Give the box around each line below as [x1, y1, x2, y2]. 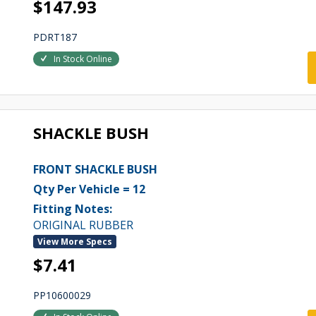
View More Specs [37, 236, 112, 248]
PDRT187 [32, 30, 77, 44]
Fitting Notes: [32, 201, 112, 217]
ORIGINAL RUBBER [32, 217, 133, 233]
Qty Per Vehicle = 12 [32, 181, 145, 197]
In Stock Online [53, 53, 112, 65]
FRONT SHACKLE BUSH [32, 162, 157, 177]
